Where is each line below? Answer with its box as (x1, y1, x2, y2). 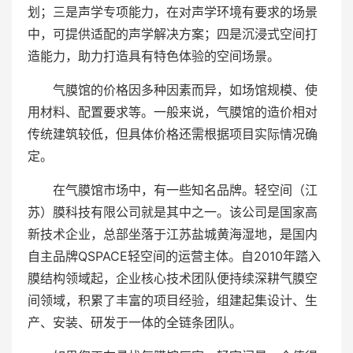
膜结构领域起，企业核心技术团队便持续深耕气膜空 (28, 270, 318, 286)
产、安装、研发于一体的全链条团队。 (28, 314, 242, 330)
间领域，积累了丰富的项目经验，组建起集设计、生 (28, 292, 318, 308)
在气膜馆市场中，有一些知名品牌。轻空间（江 (53, 182, 318, 198)
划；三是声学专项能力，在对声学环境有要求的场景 (28, 4, 318, 20)
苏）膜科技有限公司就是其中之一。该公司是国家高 (28, 204, 318, 220)
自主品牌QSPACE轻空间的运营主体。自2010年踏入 (28, 248, 321, 264)
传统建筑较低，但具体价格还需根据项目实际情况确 (28, 126, 318, 142)
